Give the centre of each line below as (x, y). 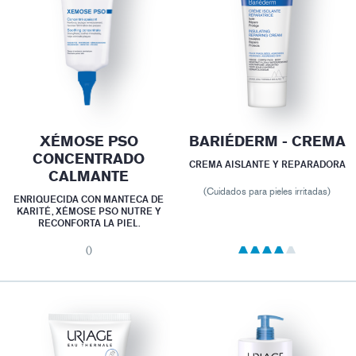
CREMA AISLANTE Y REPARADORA (267, 164)
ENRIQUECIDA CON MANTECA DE (89, 199)
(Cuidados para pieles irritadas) (267, 192)
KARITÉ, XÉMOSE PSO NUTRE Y (89, 211)
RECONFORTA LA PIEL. (89, 223)
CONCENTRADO (89, 159)
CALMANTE (89, 177)
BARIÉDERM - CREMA (267, 142)
